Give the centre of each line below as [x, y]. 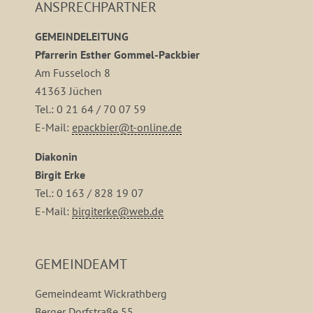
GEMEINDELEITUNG [82, 36]
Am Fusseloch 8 [73, 72]
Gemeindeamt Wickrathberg [101, 293]
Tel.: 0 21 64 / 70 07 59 [90, 109]
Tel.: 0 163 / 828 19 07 [89, 192]
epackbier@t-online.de [127, 127]
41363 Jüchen [68, 90]
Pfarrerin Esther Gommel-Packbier [117, 54]
